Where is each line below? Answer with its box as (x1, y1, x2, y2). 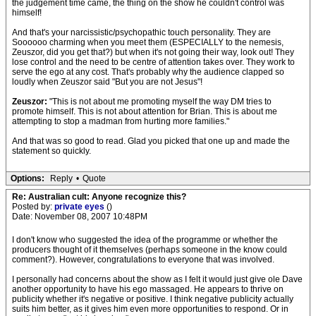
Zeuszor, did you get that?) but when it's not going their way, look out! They (12, 47, 294, 57)
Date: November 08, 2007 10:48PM (12, 212, 147, 221)
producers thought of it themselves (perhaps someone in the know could (12, 245, 287, 255)
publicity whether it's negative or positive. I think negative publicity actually (12, 294, 293, 304)
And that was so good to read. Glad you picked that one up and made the (12, 136, 290, 146)
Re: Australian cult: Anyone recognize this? (12, 192, 186, 202)
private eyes (54, 202, 107, 212)
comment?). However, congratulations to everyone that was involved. (12, 255, 274, 265)
